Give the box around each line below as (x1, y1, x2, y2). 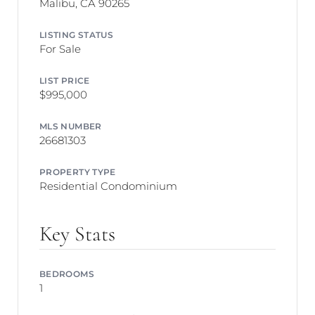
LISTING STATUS (39, 29, 114, 41)
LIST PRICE (39, 74, 90, 86)
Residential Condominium (39, 178, 177, 193)
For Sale (39, 41, 81, 56)
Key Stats (39, 221, 115, 247)
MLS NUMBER (39, 120, 102, 131)
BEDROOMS (39, 267, 94, 279)
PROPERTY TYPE (39, 165, 116, 177)
